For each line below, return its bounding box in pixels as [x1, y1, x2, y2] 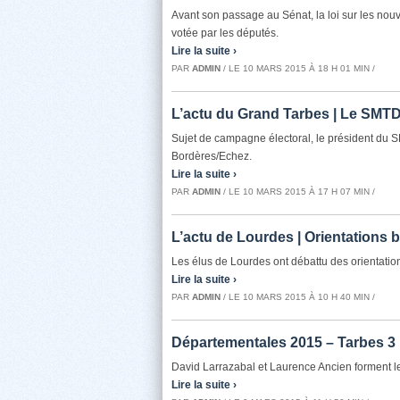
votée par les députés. [171, 27, 279, 39]
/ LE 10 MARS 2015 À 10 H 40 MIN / [221, 292, 375, 302]
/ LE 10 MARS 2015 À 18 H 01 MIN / [221, 63, 375, 73]
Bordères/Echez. [171, 150, 252, 162]
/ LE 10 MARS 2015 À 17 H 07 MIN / [221, 187, 375, 196]
